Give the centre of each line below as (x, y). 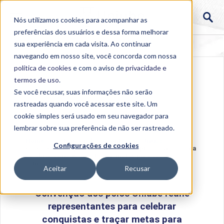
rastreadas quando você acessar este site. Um (86, 104)
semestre (40, 163)
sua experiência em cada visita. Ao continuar (82, 44)
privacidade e (146, 68)
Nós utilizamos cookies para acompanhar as (81, 20)
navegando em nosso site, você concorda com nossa (95, 56)
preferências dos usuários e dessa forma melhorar (91, 32)
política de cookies (43, 68)
